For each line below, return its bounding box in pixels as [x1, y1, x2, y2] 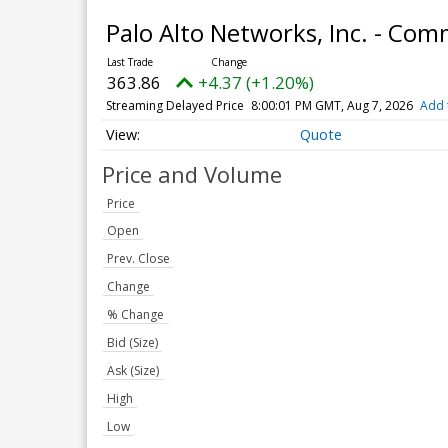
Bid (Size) [107, 334, 158, 352]
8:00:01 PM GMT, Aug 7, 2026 [250, 97, 413, 114]
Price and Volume [102, 159, 282, 190]
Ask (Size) [107, 362, 159, 380]
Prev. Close [107, 250, 170, 268]
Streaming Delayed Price [105, 97, 244, 114]
